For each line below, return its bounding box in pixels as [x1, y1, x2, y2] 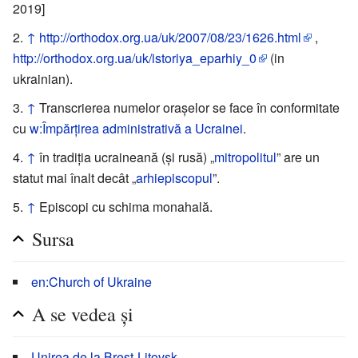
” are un [276, 147, 320, 166]
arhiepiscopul [136, 168, 213, 187]
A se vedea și [32, 300, 133, 327]
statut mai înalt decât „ [13, 168, 136, 187]
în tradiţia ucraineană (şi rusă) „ [39, 147, 214, 166]
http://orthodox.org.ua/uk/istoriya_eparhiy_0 [13, 48, 257, 67]
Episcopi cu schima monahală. [39, 197, 213, 216]
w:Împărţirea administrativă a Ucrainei [30, 118, 243, 137]
